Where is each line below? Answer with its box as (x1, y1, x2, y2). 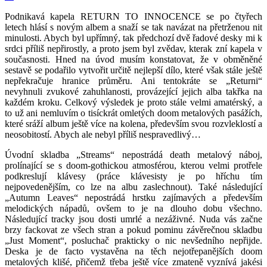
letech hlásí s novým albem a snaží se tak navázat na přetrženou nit (5, 21, 262, 32)
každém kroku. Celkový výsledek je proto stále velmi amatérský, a (5, 97, 262, 107)
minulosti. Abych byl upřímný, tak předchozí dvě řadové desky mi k (5, 32, 262, 43)
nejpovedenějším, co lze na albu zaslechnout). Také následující (5, 181, 262, 192)
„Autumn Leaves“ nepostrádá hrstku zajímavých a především (5, 192, 262, 203)
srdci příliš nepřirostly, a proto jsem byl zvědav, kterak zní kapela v (5, 43, 262, 54)
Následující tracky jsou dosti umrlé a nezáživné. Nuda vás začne (5, 213, 262, 224)
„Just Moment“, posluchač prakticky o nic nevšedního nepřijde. (5, 235, 262, 246)
